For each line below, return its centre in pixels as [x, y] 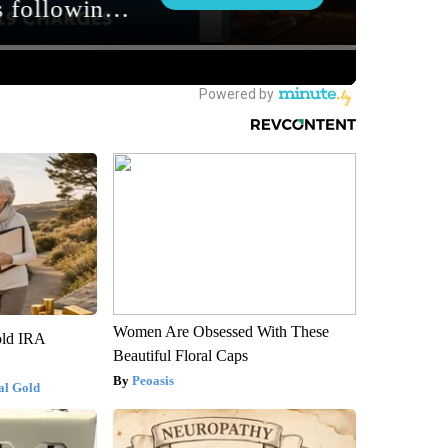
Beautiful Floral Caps [180, 355]
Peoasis [152, 380]
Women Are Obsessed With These [220, 331]
